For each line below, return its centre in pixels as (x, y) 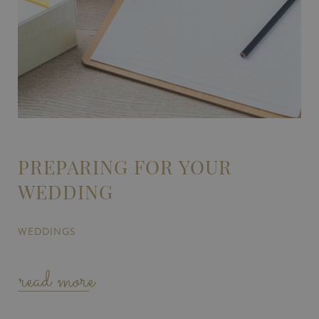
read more (57, 281)
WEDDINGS (47, 232)
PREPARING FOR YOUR (125, 166)
